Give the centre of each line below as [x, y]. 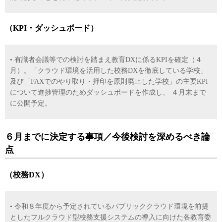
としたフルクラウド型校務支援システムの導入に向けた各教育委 [111, 217]
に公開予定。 [31, 103]
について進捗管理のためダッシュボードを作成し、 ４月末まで [108, 92]
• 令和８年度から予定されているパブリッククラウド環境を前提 [109, 206]
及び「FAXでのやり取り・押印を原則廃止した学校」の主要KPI [109, 82]
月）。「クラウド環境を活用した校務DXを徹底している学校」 [109, 71]
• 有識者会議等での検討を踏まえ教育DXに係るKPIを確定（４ [106, 60]
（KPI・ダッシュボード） [52, 28]
